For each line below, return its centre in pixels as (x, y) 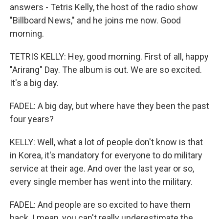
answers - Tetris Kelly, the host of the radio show (104, 7)
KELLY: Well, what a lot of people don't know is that (106, 142)
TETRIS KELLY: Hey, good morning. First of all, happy (109, 56)
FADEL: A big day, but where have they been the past (109, 106)
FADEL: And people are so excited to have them (100, 205)
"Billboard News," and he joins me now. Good (95, 20)
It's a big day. (34, 83)
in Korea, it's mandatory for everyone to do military (106, 155)
